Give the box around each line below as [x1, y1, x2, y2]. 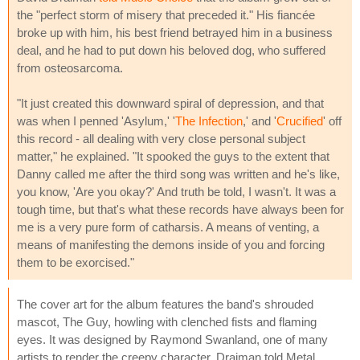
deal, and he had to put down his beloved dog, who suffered [17, 43, 325, 57]
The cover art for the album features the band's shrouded [17, 297, 313, 311]
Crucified [276, 113, 323, 128]
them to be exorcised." [17, 255, 134, 269]
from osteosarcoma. [17, 60, 123, 75]
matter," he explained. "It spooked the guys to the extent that [17, 149, 329, 163]
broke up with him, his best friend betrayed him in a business [17, 25, 333, 39]
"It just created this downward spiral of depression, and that [17, 96, 324, 110]
